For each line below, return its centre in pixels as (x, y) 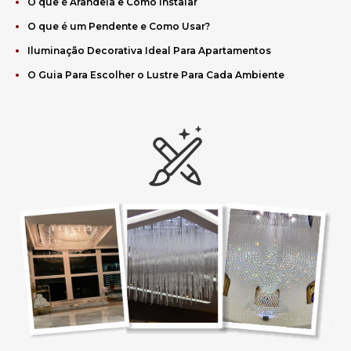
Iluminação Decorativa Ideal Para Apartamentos (149, 50)
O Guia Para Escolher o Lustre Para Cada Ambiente (156, 74)
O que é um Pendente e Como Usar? (119, 26)
